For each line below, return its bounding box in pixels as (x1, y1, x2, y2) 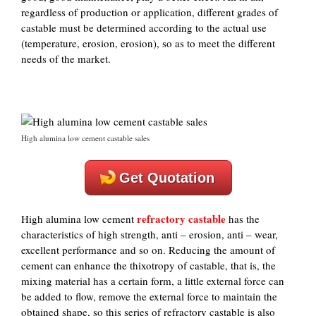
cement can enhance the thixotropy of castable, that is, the (21, 258, 276, 272)
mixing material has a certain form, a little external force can (21, 274, 284, 288)
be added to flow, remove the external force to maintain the (21, 289, 277, 303)
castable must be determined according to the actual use (21, 20, 267, 35)
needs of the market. (21, 51, 111, 66)
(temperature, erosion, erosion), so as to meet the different (21, 36, 275, 50)
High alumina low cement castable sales (21, 133, 150, 143)
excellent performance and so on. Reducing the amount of (21, 243, 275, 257)
